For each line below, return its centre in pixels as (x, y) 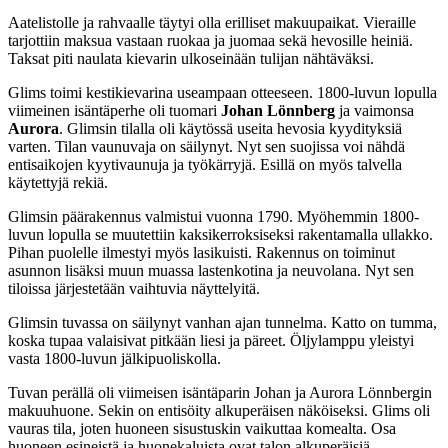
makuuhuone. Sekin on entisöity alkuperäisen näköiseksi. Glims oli (219, 410)
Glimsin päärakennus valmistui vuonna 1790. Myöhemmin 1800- (213, 216)
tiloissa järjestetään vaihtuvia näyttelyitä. (134, 288)
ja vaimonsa (374, 110)
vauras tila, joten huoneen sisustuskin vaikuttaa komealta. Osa (202, 428)
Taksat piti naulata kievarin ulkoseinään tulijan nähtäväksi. (191, 58)
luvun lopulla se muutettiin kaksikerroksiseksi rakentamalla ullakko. (220, 234)
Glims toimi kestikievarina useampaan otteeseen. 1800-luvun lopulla (222, 92)
